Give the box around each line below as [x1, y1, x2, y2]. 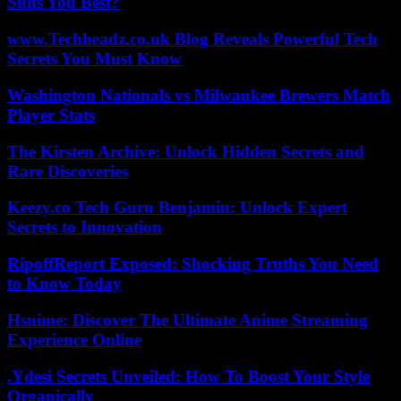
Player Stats [7, 105, 95, 124]
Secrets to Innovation [7, 218, 162, 237]
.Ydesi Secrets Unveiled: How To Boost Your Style [7, 366, 370, 386]
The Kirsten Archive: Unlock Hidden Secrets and [7, 141, 364, 161]
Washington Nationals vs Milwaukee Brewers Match [7, 85, 390, 105]
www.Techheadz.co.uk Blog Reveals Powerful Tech [7, 30, 378, 49]
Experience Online [7, 329, 141, 349]
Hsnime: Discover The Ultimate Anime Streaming [7, 310, 368, 329]
